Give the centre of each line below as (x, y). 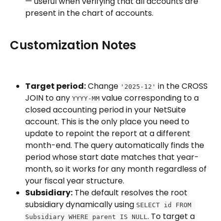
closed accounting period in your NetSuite (107, 110)
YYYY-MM (86, 98)
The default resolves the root (131, 192)
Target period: (55, 86)
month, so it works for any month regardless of (117, 169)
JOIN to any (49, 98)
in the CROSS (183, 86)
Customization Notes (73, 45)
